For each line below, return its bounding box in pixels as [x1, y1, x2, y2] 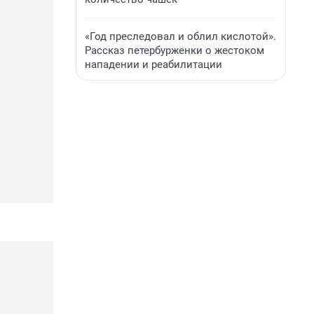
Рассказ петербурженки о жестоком [85, 44, 264, 57]
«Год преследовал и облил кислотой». [85, 30, 276, 43]
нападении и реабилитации [85, 58, 222, 71]
